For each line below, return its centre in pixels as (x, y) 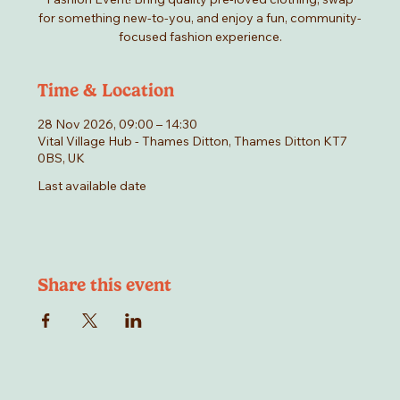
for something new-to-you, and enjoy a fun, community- (200, 18)
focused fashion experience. (200, 37)
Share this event (105, 285)
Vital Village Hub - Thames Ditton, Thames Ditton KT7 (193, 142)
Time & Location (106, 91)
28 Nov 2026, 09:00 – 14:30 (118, 125)
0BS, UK (62, 158)
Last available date (92, 186)
